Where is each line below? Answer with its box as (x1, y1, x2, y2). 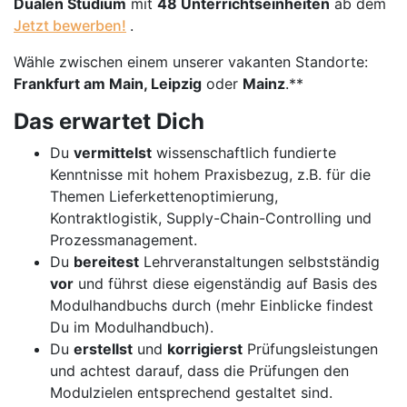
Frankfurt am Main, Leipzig (14, 74, 202, 93)
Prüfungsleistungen (243, 340, 378, 358)
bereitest (74, 253, 139, 271)
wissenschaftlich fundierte (152, 144, 336, 162)
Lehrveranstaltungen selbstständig (139, 253, 380, 271)
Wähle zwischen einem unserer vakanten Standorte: (14, 53, 368, 71)
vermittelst (74, 144, 152, 162)
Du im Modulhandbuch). (50, 318, 213, 336)
